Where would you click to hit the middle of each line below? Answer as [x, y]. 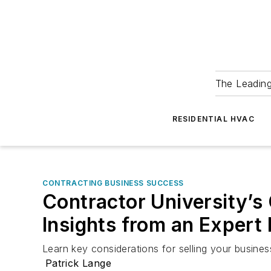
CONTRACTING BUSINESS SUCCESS [113, 183]
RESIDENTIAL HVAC [213, 119]
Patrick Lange [78, 263]
